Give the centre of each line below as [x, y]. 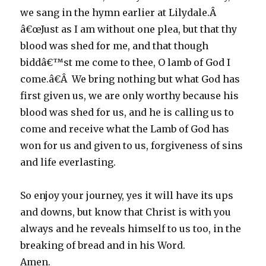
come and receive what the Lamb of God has [125, 129]
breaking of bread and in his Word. [103, 245]
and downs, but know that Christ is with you [126, 212]
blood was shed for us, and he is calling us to [127, 112]
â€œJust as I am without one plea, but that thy [129, 29]
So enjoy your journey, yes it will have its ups [127, 195]
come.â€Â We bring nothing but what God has [130, 79]
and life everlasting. [68, 162]
